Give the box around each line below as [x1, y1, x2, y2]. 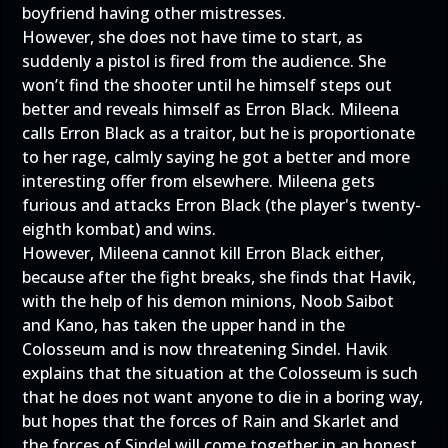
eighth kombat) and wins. [22, 218, 216, 240]
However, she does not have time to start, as [22, 26, 363, 48]
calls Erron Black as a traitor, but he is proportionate [22, 122, 415, 144]
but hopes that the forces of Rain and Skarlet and [22, 410, 399, 432]
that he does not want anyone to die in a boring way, [22, 386, 423, 408]
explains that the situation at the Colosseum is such [22, 362, 418, 384]
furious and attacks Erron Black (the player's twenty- [22, 194, 421, 216]
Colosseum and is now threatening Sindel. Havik [22, 338, 388, 360]
